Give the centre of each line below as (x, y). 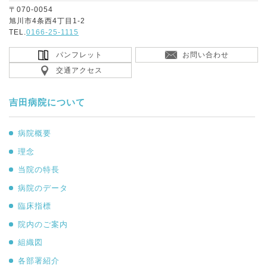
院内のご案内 (43, 224)
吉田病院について (47, 102)
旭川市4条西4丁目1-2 (47, 21)
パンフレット (79, 55)
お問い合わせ (206, 55)
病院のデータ (43, 188)
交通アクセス (79, 70)
